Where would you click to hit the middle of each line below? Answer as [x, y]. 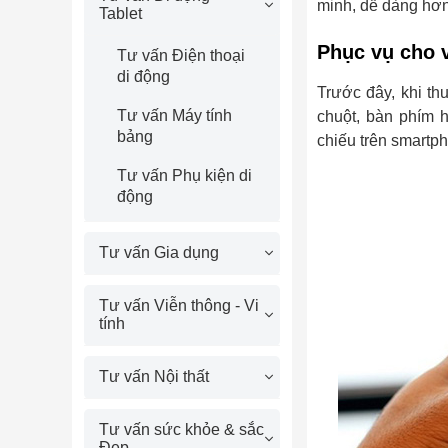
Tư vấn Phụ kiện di [184, 175]
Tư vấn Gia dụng [159, 252]
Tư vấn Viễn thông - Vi [179, 305]
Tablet [120, 13]
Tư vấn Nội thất [154, 376]
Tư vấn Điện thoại [180, 55]
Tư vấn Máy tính [174, 115]
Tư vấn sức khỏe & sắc [181, 429]
